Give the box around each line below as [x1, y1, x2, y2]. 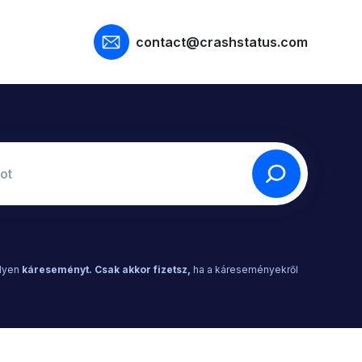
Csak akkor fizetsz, [95, 263, 192, 276]
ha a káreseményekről [191, 263, 299, 276]
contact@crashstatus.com [135, 34, 308, 51]
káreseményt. [22, 263, 93, 276]
